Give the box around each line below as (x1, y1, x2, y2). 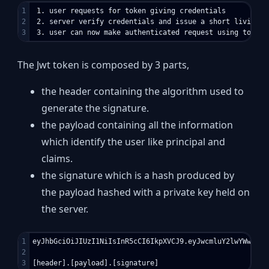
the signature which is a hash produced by (41, 168, 235, 182)
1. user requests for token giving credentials (32, 6, 226, 15)
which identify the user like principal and (41, 134, 226, 148)
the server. (41, 202, 89, 216)
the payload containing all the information (41, 118, 234, 131)
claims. (41, 151, 73, 165)
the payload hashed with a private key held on (41, 185, 250, 199)
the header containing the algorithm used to (41, 84, 244, 98)
